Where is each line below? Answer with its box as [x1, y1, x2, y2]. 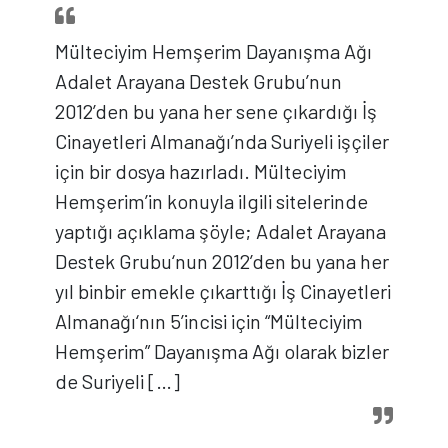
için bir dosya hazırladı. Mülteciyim [55, 159, 347, 184]
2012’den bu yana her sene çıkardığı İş [55, 99, 377, 124]
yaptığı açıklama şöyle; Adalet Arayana [55, 219, 386, 244]
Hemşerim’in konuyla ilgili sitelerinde [55, 189, 368, 214]
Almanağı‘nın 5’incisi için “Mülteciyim [55, 309, 363, 334]
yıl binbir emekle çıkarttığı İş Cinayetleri [55, 279, 391, 304]
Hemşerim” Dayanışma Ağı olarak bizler [55, 339, 389, 364]
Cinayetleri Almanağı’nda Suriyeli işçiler [55, 129, 389, 154]
